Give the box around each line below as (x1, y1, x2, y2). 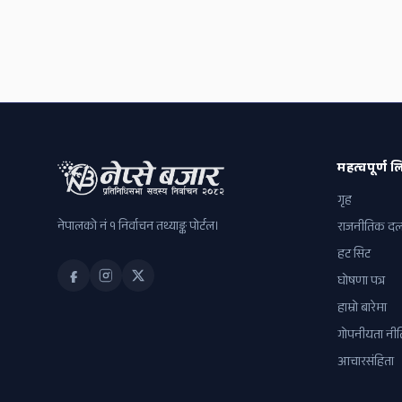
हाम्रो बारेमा (337, 299, 387, 320)
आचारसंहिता (337, 353, 394, 374)
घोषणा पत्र (337, 272, 385, 293)
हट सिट (337, 245, 371, 267)
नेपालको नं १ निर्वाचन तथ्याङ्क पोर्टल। (57, 217, 219, 239)
